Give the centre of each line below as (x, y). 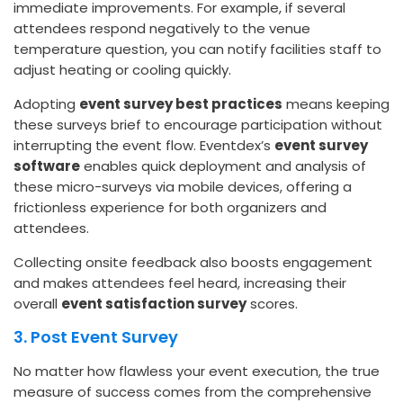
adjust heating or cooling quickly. (122, 70)
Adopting (46, 104)
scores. (272, 304)
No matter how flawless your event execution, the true (197, 372)
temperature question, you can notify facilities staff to (197, 49)
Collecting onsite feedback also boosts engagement (193, 263)
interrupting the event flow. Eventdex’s (144, 146)
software (47, 166)
